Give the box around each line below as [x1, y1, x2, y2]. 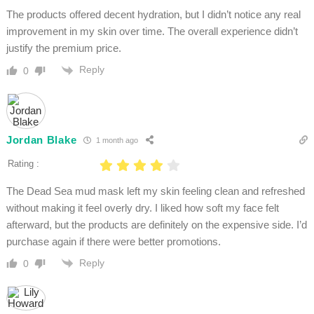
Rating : [7, 158, 39, 169]
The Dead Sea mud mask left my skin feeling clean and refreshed [6, 184, 305, 197]
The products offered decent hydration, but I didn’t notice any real [6, 8, 301, 21]
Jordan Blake [6, 134, 77, 146]
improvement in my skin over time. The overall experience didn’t [6, 25, 298, 38]
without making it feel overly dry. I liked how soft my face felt [6, 201, 279, 214]
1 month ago [94, 136, 139, 145]
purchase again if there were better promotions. [6, 235, 221, 247]
